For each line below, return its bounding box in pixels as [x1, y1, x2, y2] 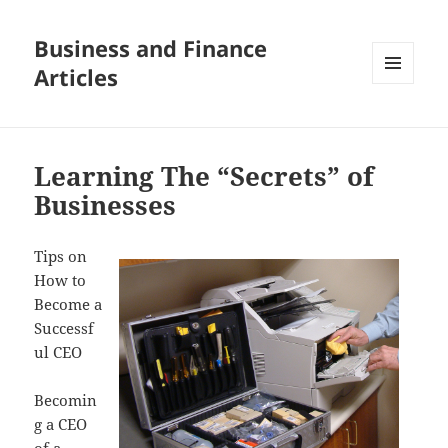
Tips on [34, 246, 88, 267]
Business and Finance [34, 33, 268, 64]
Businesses [34, 187, 177, 224]
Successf [34, 318, 95, 339]
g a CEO [34, 414, 88, 435]
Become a [34, 294, 103, 315]
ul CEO [34, 342, 83, 363]
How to [34, 270, 87, 291]
